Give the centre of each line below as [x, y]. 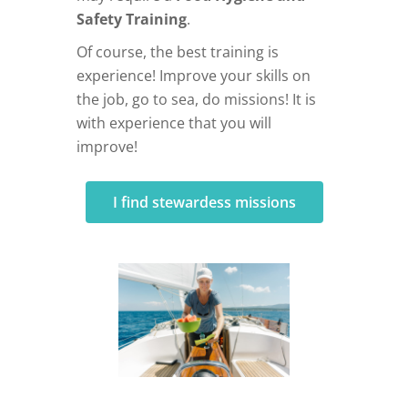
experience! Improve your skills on [194, 75]
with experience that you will [174, 122]
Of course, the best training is [178, 51]
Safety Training [132, 19]
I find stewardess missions [204, 202]
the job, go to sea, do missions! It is [196, 99]
